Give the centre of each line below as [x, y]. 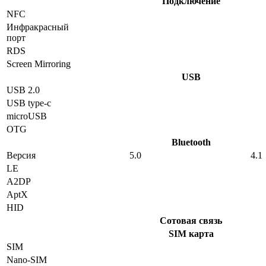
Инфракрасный [38, 27]
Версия [21, 156]
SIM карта [191, 234]
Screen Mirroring [39, 64]
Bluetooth [191, 142]
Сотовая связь [191, 221]
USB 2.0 [23, 90]
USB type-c [29, 103]
